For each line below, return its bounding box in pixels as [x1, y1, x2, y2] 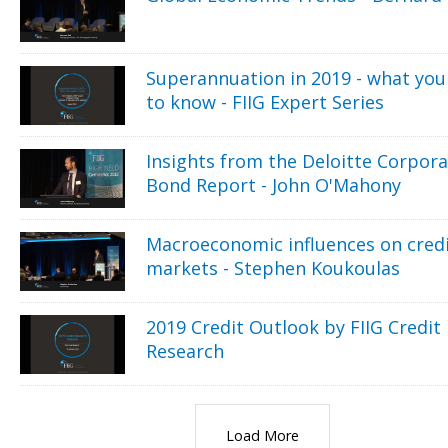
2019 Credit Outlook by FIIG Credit [146, 314, 442, 339]
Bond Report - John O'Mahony [146, 172, 402, 197]
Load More [225, 425, 299, 445]
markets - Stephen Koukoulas [146, 255, 401, 280]
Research [146, 338, 225, 363]
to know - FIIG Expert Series [146, 89, 385, 114]
